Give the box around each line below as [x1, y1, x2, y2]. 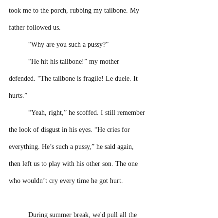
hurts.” [9, 92, 27, 99]
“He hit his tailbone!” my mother [28, 58, 121, 65]
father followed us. [9, 24, 61, 31]
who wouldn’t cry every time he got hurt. [9, 177, 125, 184]
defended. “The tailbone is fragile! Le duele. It [9, 75, 140, 82]
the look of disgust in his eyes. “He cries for [9, 126, 132, 133]
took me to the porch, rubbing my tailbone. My [9, 7, 141, 14]
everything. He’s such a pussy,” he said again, [9, 143, 136, 150]
